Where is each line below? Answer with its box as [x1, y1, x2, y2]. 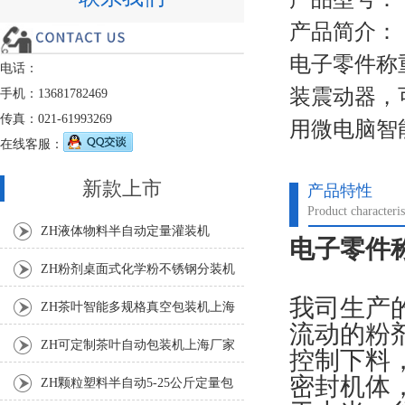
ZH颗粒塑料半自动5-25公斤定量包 [41, 376, 233, 391]
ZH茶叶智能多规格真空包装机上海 [41, 300, 235, 315]
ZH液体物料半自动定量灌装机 [41, 224, 210, 239]
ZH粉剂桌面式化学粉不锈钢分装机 [41, 262, 235, 277]
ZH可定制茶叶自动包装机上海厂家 [41, 338, 235, 353]
